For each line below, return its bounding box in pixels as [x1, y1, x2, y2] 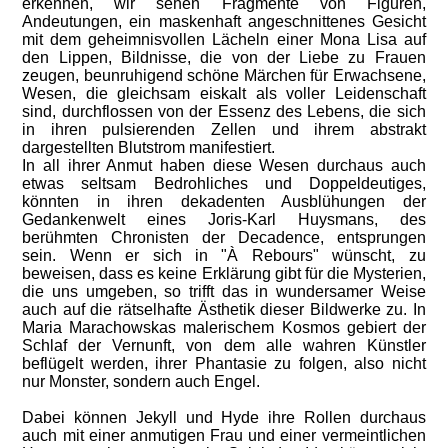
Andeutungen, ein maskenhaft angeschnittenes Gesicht [22, 13, 426, 30]
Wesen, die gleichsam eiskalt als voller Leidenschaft [22, 85, 426, 102]
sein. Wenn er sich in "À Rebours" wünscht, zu [22, 247, 426, 264]
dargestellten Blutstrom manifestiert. [22, 139, 276, 156]
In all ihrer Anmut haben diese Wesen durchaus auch [22, 157, 426, 174]
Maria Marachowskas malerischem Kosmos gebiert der [22, 319, 426, 336]
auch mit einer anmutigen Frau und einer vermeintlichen [22, 427, 426, 444]
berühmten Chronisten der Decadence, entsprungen [22, 229, 426, 246]
